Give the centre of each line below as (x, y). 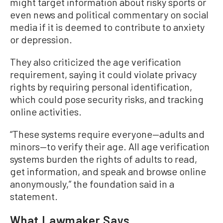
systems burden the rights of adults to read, (104, 159)
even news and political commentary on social (109, 14)
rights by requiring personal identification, (101, 86)
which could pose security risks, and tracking (107, 99)
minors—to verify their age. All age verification (110, 146)
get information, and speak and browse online (108, 171)
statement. (34, 196)
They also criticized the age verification (96, 61)
